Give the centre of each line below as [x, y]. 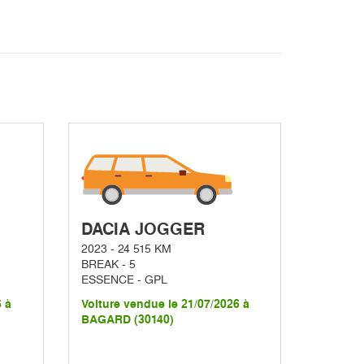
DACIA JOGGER [143, 230]
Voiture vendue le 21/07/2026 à [165, 305]
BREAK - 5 [108, 264]
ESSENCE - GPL [124, 280]
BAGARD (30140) [127, 320]
